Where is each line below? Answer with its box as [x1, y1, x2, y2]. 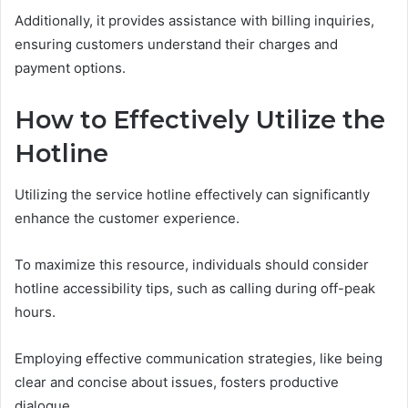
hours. [15, 302, 56, 321]
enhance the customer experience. [15, 209, 240, 227]
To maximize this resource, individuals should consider [15, 255, 369, 273]
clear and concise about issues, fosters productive [15, 372, 339, 391]
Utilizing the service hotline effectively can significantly [15, 185, 370, 203]
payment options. [15, 59, 126, 77]
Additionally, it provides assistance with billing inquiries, [15, 12, 374, 30]
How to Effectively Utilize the [15, 105, 385, 136]
